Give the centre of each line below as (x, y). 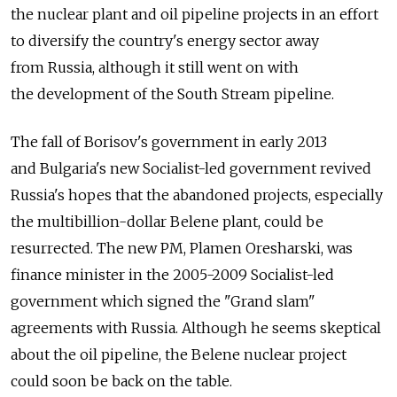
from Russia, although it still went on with (155, 68)
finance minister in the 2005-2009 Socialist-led (172, 275)
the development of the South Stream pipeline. (172, 94)
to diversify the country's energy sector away (165, 41)
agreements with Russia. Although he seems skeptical (196, 328)
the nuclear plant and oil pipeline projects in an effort (195, 15)
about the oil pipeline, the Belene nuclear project (179, 355)
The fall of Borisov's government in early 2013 (169, 142)
